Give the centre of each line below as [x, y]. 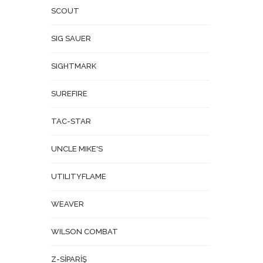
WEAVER [68, 204]
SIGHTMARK [74, 66]
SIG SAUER [71, 38]
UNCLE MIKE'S [77, 149]
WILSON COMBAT [85, 232]
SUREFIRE [69, 94]
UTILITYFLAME [79, 176]
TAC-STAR [71, 121]
